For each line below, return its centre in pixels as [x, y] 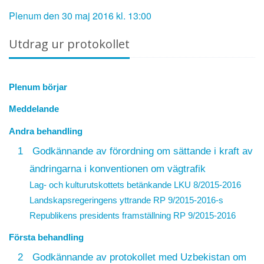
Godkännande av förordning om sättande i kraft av [142, 151]
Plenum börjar [38, 87]
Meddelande [34, 109]
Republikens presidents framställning [101, 215]
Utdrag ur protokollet [69, 44]
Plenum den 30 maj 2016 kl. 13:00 [80, 16]
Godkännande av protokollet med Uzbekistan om [139, 257]
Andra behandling [46, 131]
